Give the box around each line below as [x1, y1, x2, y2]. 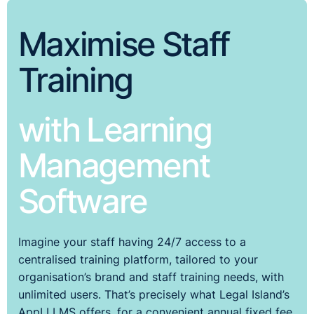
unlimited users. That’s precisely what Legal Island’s [18, 287, 289, 301]
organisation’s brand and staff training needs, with [18, 270, 284, 284]
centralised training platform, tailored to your [18, 252, 258, 266]
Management [18, 145, 210, 185]
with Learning [18, 109, 212, 149]
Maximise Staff [18, 24, 229, 64]
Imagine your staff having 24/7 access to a [18, 235, 246, 249]
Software [18, 181, 147, 221]
